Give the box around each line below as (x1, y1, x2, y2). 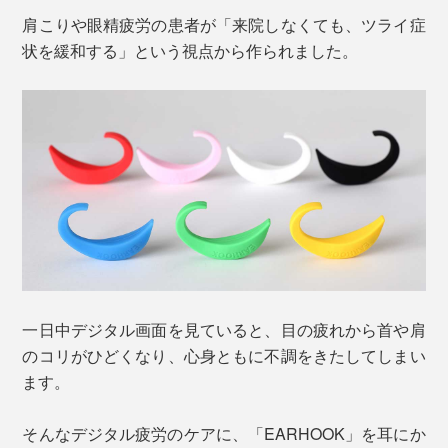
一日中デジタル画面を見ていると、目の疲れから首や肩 (22, 318, 426, 342)
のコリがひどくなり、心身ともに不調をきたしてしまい (22, 344, 426, 368)
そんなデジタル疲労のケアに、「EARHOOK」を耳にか (22, 422, 426, 446)
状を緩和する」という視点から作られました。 (22, 38, 359, 62)
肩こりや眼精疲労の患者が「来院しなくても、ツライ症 (22, 12, 426, 36)
